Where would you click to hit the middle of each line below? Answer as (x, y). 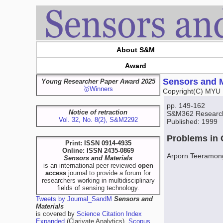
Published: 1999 (192, 121)
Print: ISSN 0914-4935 (98, 143)
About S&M (135, 50)
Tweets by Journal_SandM (74, 199)
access (56, 173)
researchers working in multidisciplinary (98, 180)
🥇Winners (98, 89)
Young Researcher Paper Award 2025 (98, 81)
